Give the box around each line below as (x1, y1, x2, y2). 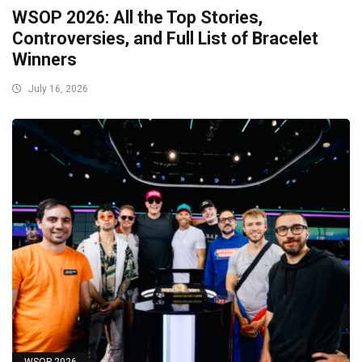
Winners (12, 49, 77, 70)
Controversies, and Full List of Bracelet (12, 28, 318, 49)
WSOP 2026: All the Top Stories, (12, 7, 263, 28)
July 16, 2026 (26, 83, 88, 95)
